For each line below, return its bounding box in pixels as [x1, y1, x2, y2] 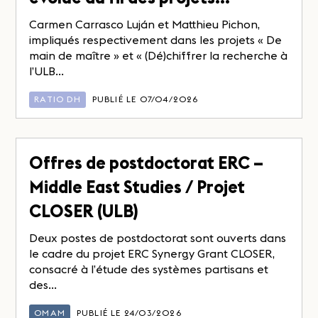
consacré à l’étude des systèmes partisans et [29, 261, 269, 276]
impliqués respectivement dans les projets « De [29, 33, 283, 48]
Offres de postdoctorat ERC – [29, 151, 264, 174]
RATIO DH [34, 94, 81, 105]
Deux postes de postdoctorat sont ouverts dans [29, 230, 287, 245]
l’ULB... [29, 64, 65, 79]
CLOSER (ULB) [29, 199, 139, 222]
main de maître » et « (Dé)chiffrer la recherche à [29, 48, 288, 63]
